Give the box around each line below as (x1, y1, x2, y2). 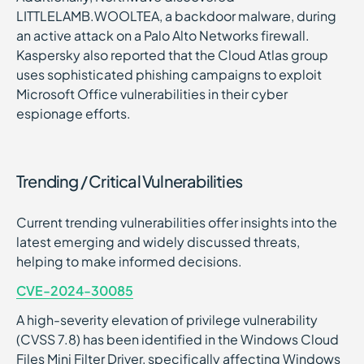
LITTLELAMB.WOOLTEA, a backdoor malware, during (16, 7, 336, 24)
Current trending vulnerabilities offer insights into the (16, 214, 337, 231)
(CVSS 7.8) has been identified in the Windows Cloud (16, 331, 339, 348)
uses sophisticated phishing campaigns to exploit (16, 66, 322, 83)
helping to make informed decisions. (16, 253, 247, 270)
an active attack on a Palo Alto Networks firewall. (16, 27, 310, 44)
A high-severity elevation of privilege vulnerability (16, 311, 318, 328)
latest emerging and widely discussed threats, (16, 233, 300, 250)
